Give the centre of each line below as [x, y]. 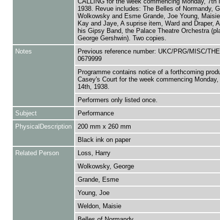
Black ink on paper [104, 140]
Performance [96, 113]
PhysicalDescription [43, 126]
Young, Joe [93, 193]
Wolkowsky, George [106, 166]
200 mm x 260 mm [104, 126]
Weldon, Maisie [99, 206]
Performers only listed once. [117, 100]
